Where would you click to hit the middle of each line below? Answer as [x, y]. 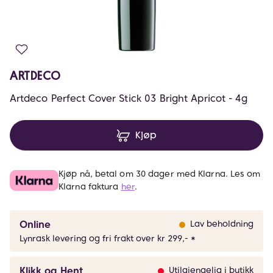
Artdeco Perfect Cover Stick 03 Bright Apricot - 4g [129, 98]
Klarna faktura [90, 186]
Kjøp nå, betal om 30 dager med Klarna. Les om [160, 174]
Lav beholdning [222, 224]
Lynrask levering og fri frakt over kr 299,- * [108, 238]
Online [35, 225]
